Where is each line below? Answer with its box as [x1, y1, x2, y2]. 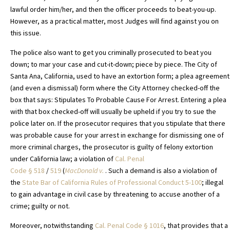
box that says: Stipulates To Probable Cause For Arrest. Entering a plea [10, 95, 226, 105]
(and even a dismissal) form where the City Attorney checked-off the [10, 83, 220, 93]
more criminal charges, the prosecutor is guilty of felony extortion [10, 142, 213, 152]
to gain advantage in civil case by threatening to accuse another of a [10, 189, 220, 199]
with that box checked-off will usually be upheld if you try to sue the [10, 107, 216, 117]
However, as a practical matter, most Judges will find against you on [10, 16, 219, 26]
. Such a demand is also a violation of [105, 166, 217, 176]
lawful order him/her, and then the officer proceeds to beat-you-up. [10, 5, 216, 14]
